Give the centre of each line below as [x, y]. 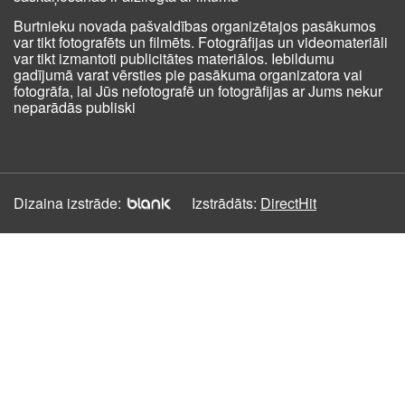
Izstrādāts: [224, 203]
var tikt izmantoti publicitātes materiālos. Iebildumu [174, 58]
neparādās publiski [75, 107]
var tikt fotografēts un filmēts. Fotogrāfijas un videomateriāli [201, 42]
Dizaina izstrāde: [67, 203]
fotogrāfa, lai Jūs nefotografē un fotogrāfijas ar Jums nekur [198, 91]
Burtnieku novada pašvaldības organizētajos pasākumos [195, 26]
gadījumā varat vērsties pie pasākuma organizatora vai [188, 75]
